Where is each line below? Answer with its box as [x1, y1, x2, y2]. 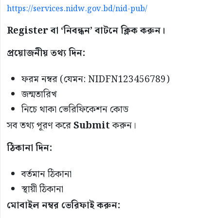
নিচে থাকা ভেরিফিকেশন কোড [21, 102, 128, 117]
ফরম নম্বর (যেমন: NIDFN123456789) [21, 72, 170, 87]
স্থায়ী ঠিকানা [21, 182, 63, 197]
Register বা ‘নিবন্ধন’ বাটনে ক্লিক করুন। [7, 23, 165, 38]
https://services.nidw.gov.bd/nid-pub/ [7, 2, 147, 15]
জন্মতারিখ [21, 87, 57, 102]
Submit [73, 118, 110, 133]
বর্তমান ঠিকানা [21, 166, 72, 182]
